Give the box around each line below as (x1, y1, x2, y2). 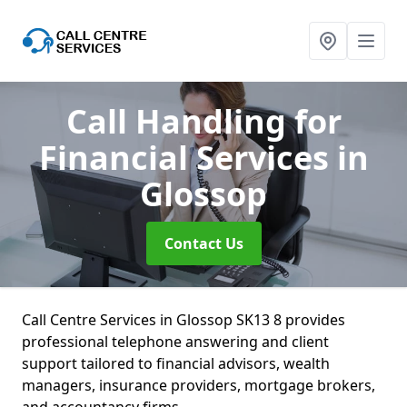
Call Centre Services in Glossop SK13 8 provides (22, 310, 345, 330)
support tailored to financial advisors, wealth (22, 353, 330, 373)
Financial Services (38, 135, 337, 180)
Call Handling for (65, 99, 342, 144)
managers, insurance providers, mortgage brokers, (22, 375, 375, 395)
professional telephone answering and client (22, 332, 329, 352)
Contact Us (164, 233, 243, 253)
